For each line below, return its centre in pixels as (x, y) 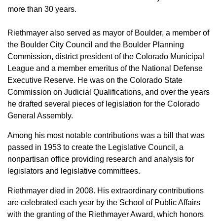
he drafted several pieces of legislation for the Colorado (104, 104)
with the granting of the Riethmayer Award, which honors (106, 214)
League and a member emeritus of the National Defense (105, 68)
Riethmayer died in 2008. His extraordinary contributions (106, 191)
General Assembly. (40, 116)
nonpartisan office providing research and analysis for (101, 159)
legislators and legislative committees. (74, 171)
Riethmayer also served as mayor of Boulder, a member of (108, 33)
